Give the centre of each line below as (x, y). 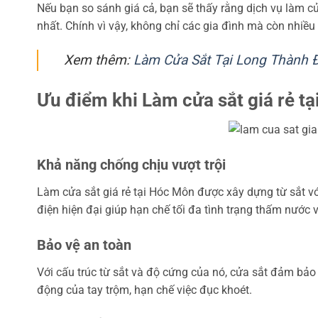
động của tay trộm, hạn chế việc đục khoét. (144, 290)
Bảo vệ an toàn (84, 245)
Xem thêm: (99, 60)
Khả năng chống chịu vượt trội (131, 165)
